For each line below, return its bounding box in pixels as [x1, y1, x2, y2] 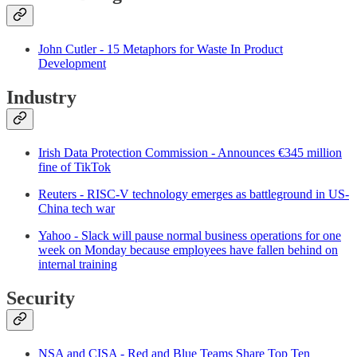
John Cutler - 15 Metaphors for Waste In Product [38, 42, 283, 57]
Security [6, 287, 75, 308]
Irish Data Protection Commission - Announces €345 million [38, 145, 342, 159]
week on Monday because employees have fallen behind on [38, 242, 338, 257]
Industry [6, 87, 76, 108]
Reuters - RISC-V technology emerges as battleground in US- [38, 186, 349, 201]
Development [38, 57, 106, 71]
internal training [38, 257, 117, 271]
